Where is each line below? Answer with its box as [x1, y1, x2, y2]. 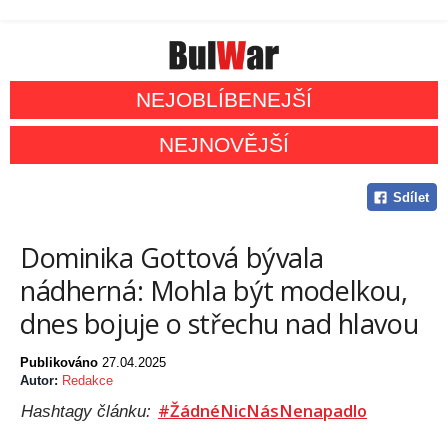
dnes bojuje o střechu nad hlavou [20, 305, 419, 343]
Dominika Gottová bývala [20, 239, 325, 277]
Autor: [20, 373, 62, 389]
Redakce [62, 373, 113, 389]
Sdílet [392, 190, 429, 206]
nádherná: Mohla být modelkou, [20, 272, 408, 310]
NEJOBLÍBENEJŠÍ [136, 88, 312, 112]
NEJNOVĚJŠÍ [159, 133, 289, 157]
